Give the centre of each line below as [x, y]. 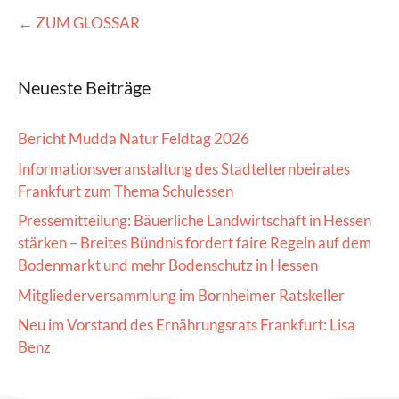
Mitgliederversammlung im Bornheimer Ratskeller [181, 295]
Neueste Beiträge [84, 88]
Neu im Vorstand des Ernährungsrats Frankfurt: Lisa [187, 325]
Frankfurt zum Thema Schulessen [126, 191]
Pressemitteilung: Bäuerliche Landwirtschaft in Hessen [195, 221]
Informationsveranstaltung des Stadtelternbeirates [184, 168]
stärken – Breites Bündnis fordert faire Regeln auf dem [195, 243]
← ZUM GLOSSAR [79, 23]
